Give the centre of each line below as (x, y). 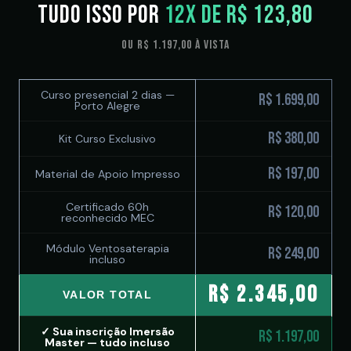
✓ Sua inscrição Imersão (107, 331)
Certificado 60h (107, 207)
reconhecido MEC (107, 218)
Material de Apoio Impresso (107, 174)
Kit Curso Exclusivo (107, 139)
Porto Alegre (107, 106)
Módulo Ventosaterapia (107, 248)
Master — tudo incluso (107, 342)
